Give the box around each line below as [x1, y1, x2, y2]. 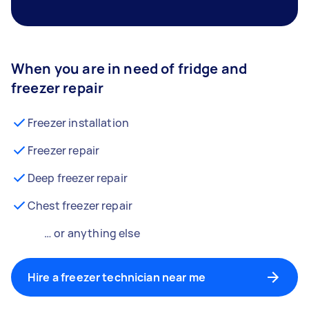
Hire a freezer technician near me [28, 270, 206, 285]
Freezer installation [28, 115, 129, 130]
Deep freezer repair [28, 170, 128, 186]
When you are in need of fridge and [11, 59, 248, 78]
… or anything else [44, 226, 140, 241]
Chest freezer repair [28, 198, 132, 213]
